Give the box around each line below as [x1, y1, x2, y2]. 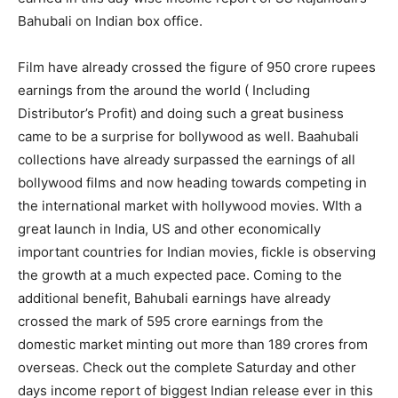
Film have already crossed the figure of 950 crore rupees [18, 59, 376, 76]
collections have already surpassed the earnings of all [18, 151, 355, 169]
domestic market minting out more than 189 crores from [18, 336, 368, 354]
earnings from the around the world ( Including [18, 82, 310, 99]
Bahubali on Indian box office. [18, 12, 203, 30]
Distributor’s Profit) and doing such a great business [18, 105, 344, 123]
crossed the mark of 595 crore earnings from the [18, 313, 323, 330]
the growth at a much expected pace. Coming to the [18, 267, 342, 284]
